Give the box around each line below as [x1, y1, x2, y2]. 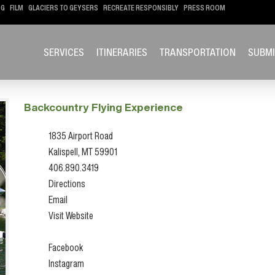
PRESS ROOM [184, 2, 225, 13]
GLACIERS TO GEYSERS [28, 2, 98, 13]
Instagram [48, 256, 84, 271]
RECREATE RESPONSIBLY [103, 2, 179, 13]
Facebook [48, 240, 83, 255]
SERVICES [43, 45, 84, 60]
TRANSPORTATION [159, 45, 236, 60]
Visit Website [48, 208, 93, 223]
